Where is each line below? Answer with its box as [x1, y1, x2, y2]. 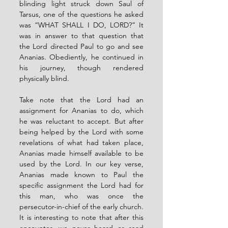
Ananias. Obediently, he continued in [19, 52, 144, 62]
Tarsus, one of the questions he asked [19, 9, 144, 19]
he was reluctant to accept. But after [19, 116, 144, 126]
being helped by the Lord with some [19, 127, 144, 136]
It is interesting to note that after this [19, 212, 144, 222]
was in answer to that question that [19, 31, 144, 40]
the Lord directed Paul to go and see [19, 41, 144, 51]
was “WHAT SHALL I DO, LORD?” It [19, 20, 144, 30]
